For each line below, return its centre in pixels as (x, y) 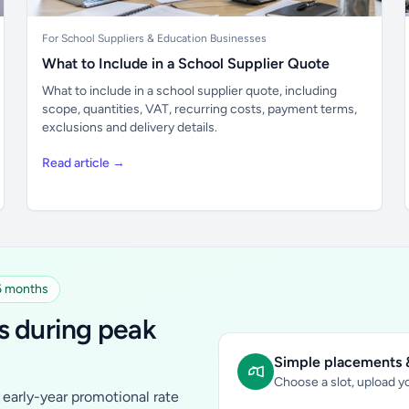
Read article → (84, 163)
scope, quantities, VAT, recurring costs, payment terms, (200, 109)
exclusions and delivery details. (130, 127)
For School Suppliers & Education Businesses (155, 38)
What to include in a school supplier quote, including (190, 91)
